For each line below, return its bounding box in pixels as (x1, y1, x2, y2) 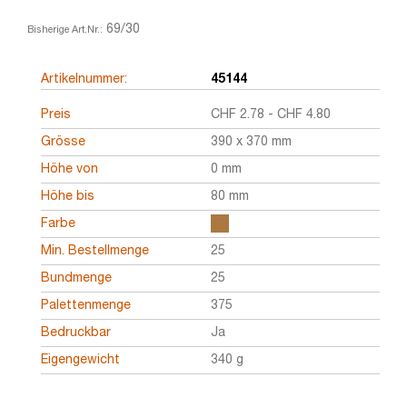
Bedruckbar (41, 326, 111, 339)
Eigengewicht (41, 353, 120, 366)
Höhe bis (41, 190, 94, 203)
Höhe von (41, 163, 98, 175)
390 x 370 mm (210, 135, 292, 148)
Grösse (41, 135, 85, 148)
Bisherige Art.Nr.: (27, 25, 103, 35)
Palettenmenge (41, 299, 131, 312)
